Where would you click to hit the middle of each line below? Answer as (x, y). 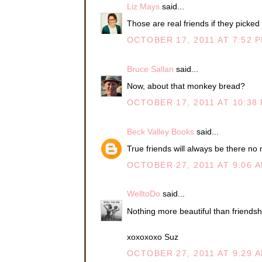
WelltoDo (144, 194)
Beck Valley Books (161, 131)
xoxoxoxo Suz (153, 237)
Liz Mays (143, 6)
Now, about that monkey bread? (186, 86)
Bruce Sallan (150, 69)
